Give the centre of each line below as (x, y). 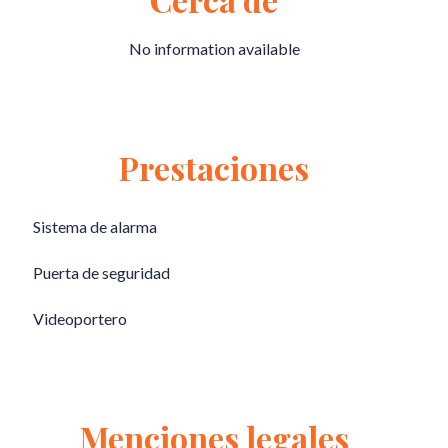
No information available (214, 48)
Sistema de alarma (95, 226)
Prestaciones (214, 167)
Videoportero (80, 318)
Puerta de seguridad (101, 272)
